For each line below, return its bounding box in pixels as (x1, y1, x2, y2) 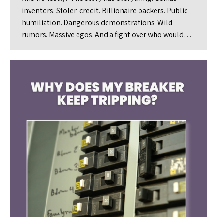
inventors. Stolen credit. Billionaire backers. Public (22, 5, 187, 15)
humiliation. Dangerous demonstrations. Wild (22, 17, 172, 28)
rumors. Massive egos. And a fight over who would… (22, 30, 192, 40)
